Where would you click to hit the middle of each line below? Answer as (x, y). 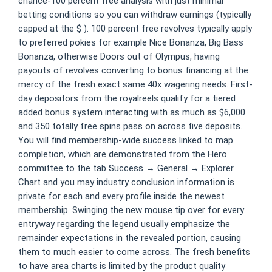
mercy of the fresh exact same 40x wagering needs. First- (135, 84)
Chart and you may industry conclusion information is (126, 182)
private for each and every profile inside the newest (121, 196)
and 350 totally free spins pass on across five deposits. (130, 126)
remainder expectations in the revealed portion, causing (130, 238)
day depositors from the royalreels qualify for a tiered (127, 98)
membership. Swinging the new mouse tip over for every (131, 210)
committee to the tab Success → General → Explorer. (127, 168)
